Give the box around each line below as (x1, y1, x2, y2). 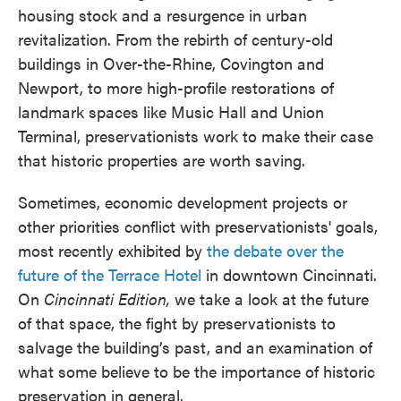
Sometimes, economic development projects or (18, 191, 347, 214)
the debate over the (207, 239, 344, 262)
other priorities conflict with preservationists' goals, (18, 215, 378, 238)
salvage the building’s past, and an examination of (18, 336, 372, 359)
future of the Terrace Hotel (18, 263, 201, 286)
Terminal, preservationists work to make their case (18, 124, 373, 148)
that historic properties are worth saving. (18, 149, 305, 172)
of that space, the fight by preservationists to (18, 311, 336, 335)
